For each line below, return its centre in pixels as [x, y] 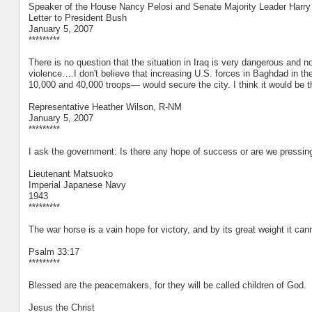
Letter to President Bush [77, 17]
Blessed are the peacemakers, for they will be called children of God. [167, 285]
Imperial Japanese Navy [77, 185]
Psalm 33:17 [54, 251]
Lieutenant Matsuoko [70, 173]
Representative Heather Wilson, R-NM [105, 107]
